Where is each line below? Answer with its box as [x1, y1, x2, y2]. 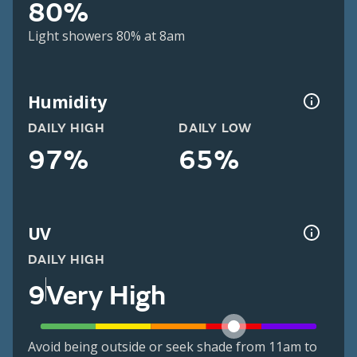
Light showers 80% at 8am [27, 27, 185, 45]
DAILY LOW [178, 120, 253, 137]
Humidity [27, 89, 107, 113]
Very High [45, 278, 166, 312]
